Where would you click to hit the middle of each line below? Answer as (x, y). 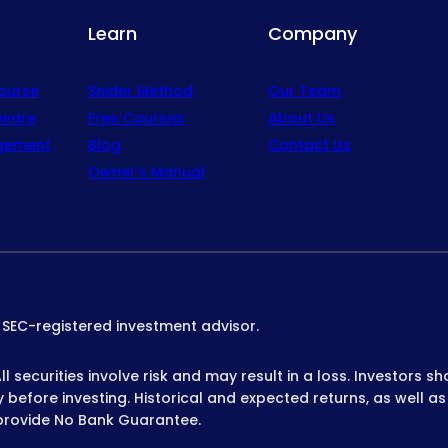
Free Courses (136, 118)
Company (312, 34)
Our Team (304, 91)
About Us (301, 118)
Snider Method (140, 91)
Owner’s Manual (146, 172)
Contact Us (309, 145)
